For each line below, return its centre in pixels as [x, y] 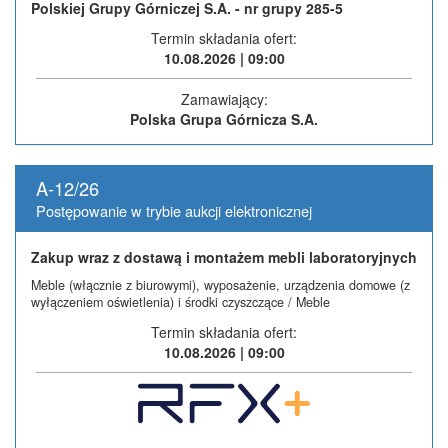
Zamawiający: [224, 98]
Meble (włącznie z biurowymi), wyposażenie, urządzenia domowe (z [220, 284]
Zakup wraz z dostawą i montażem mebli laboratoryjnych [224, 256]
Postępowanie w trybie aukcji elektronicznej [174, 210]
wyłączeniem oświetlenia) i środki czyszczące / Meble [180, 301]
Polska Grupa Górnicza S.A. [224, 118]
